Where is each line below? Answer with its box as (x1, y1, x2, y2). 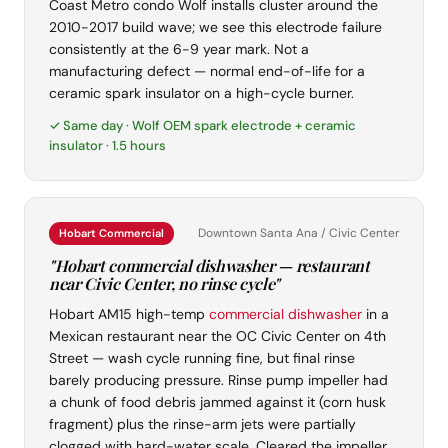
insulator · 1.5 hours (49, 137, 166, 155)
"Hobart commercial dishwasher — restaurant (49, 255, 370, 277)
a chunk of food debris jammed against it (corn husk (49, 393, 386, 412)
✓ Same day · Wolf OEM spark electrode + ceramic (49, 117, 356, 135)
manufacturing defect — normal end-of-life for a (49, 62, 365, 81)
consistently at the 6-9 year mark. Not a (49, 40, 309, 59)
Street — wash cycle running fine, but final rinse (49, 349, 355, 368)
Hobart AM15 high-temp (49, 305, 209, 324)
